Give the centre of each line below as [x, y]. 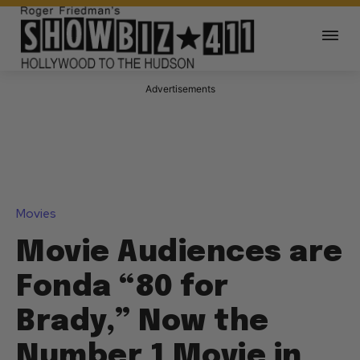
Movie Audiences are [180, 254]
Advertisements [180, 89]
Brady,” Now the [143, 323]
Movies [36, 214]
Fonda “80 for [123, 288]
